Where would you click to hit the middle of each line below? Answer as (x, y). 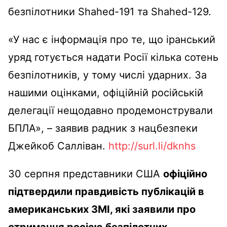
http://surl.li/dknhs (152, 146)
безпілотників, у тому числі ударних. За (107, 75)
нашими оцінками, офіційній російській (106, 92)
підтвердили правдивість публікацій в (106, 191)
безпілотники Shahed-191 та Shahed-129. (110, 11)
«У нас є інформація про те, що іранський (112, 39)
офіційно (185, 174)
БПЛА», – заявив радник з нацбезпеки (103, 128)
